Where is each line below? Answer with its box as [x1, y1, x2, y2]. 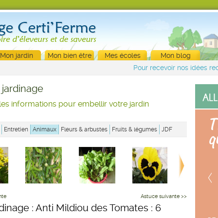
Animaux [33, 126, 56, 133]
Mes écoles [104, 52, 141, 59]
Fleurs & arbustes [61, 126, 108, 133]
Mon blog [160, 52, 191, 59]
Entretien [4, 126, 28, 133]
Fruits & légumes [112, 126, 157, 133]
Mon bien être [47, 52, 91, 59]
